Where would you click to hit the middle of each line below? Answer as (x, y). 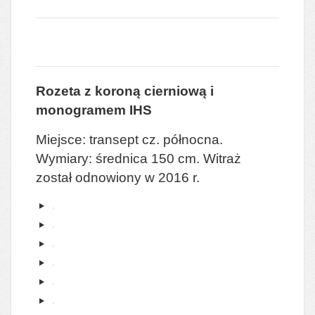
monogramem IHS (94, 110)
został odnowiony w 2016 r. (118, 177)
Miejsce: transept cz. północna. (129, 139)
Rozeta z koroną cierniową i (125, 91)
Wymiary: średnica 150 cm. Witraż (139, 158)
